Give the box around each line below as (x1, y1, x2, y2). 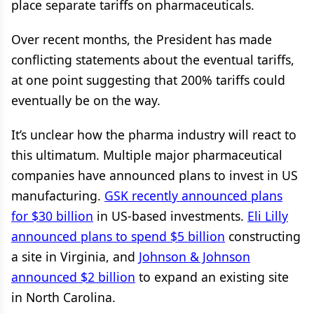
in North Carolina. (11, 289, 116, 306)
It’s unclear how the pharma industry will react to (11, 126, 296, 143)
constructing (225, 228, 301, 245)
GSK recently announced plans (104, 187, 282, 204)
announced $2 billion (11, 268, 135, 285)
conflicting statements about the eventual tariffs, (11, 51, 294, 68)
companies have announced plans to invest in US (11, 167, 298, 184)
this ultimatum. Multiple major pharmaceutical (11, 146, 282, 163)
